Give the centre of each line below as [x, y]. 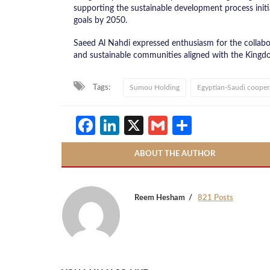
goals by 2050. [100, 20]
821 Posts [215, 198]
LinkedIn [156, 126]
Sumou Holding [155, 87]
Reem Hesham [160, 198]
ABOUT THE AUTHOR [174, 154]
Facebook [138, 126]
